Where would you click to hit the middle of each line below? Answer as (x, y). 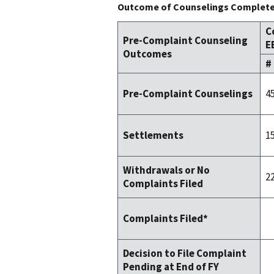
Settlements (153, 135)
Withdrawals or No (166, 170)
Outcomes (147, 54)
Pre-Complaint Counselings (188, 93)
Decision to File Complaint (185, 253)
